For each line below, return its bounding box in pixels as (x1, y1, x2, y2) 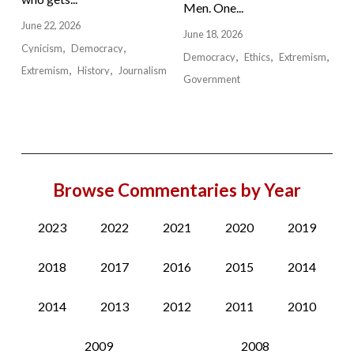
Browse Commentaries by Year (52, 179, 301, 201)
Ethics (244, 51, 271, 64)
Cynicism (21, 42, 62, 55)
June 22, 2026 (21, 19, 81, 32)
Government (183, 73, 240, 86)
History (77, 64, 111, 77)
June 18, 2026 (183, 28, 243, 41)
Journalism (119, 64, 168, 77)
